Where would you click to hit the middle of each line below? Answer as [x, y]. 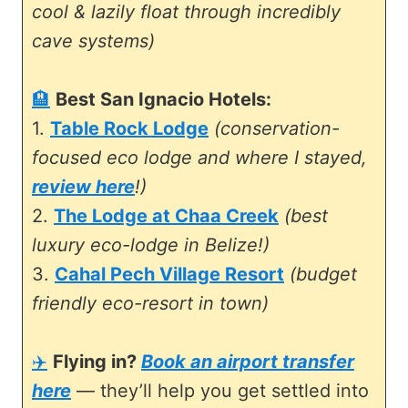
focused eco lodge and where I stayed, [199, 157]
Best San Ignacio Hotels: [163, 99]
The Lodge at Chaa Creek [166, 215]
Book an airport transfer [248, 361]
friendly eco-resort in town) [150, 303]
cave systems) [93, 41]
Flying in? [97, 361]
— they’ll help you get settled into [220, 390]
